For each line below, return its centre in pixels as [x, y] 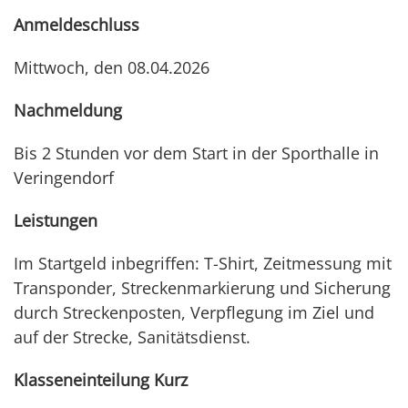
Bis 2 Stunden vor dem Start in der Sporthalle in [196, 153]
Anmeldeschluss [76, 25]
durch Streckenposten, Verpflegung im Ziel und [194, 313]
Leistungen [56, 221]
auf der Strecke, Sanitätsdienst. [132, 337]
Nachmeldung [68, 111]
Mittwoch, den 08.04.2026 [112, 68]
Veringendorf [64, 178]
